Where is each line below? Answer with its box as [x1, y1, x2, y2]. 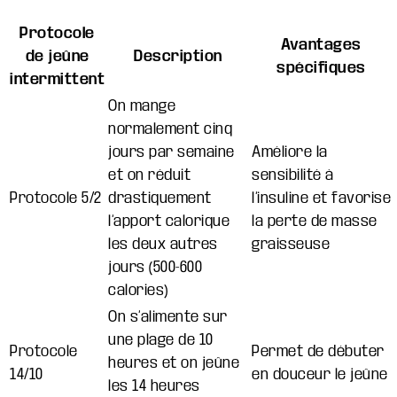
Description [134, 47, 222, 65]
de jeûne [25, 47, 90, 65]
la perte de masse [252, 212, 378, 230]
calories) [108, 281, 168, 299]
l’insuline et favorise [252, 189, 391, 206]
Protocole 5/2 [10, 189, 102, 206]
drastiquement [108, 189, 212, 206]
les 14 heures [108, 377, 200, 394]
